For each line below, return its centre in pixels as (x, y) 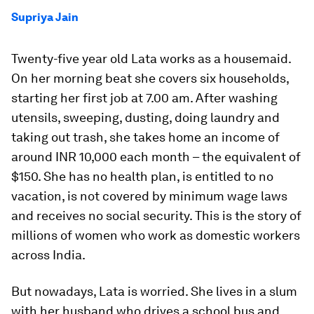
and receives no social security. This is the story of (156, 216)
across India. (48, 255)
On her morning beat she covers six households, (150, 78)
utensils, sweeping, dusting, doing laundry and (145, 117)
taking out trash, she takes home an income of (145, 137)
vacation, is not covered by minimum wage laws (149, 196)
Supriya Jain (45, 17)
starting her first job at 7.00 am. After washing (144, 98)
